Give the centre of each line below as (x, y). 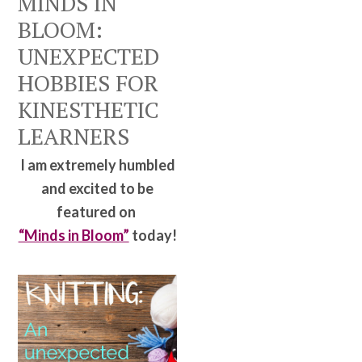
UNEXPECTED (89, 56)
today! (153, 235)
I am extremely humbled (97, 165)
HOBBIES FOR (88, 83)
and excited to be (98, 188)
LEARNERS (74, 136)
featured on (98, 212)
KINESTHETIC (89, 109)
